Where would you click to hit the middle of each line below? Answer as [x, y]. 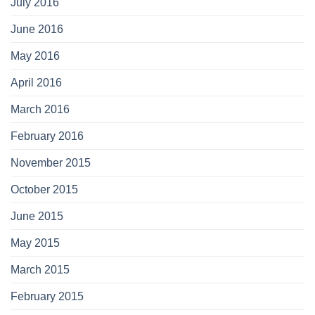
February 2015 [47, 296]
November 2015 [51, 162]
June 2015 [37, 216]
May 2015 [35, 243]
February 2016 [47, 136]
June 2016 [37, 29]
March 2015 [40, 269]
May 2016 [35, 56]
